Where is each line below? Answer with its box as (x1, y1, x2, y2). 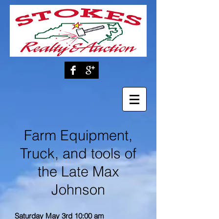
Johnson (51, 181, 105, 198)
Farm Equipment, (24, 127, 132, 144)
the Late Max (37, 163, 119, 180)
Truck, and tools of (20, 145, 136, 162)
